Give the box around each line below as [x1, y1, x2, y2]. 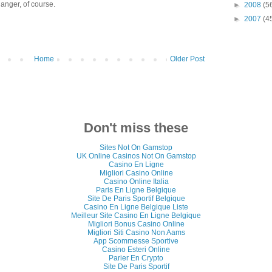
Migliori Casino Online [99, 168, 173, 177]
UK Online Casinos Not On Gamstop [76, 151, 196, 160]
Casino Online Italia [103, 177, 169, 186]
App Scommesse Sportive [93, 236, 178, 245]
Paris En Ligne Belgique [96, 185, 176, 194]
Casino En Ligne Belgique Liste [84, 202, 188, 211]
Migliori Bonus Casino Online [87, 219, 185, 228]
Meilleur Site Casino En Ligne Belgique [71, 211, 201, 220]
